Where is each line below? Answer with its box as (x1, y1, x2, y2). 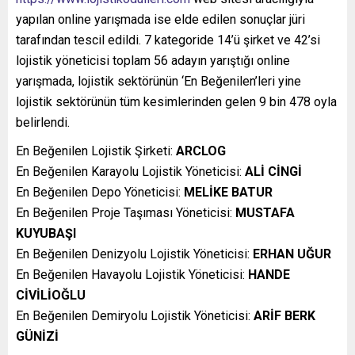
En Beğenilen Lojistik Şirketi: (16, 143, 176, 159)
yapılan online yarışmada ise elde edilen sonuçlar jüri (16, 12, 305, 28)
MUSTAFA (235, 205, 295, 221)
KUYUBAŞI (16, 226, 76, 242)
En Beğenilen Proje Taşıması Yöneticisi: (16, 205, 235, 221)
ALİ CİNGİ (245, 164, 302, 180)
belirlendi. (16, 115, 70, 131)
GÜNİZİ (16, 329, 59, 345)
